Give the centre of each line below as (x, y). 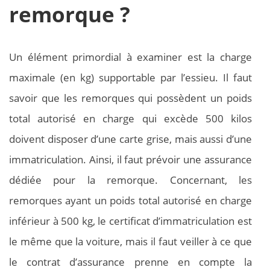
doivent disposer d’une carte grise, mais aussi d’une (130, 139)
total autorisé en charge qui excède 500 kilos (130, 119)
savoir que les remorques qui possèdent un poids (130, 98)
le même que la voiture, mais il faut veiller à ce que (130, 242)
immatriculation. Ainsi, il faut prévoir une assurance (130, 160)
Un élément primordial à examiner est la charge (130, 57)
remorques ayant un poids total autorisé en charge (130, 201)
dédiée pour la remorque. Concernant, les (130, 180)
